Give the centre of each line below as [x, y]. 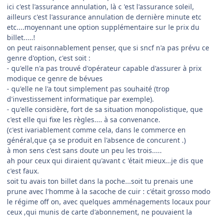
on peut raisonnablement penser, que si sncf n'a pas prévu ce [108, 48]
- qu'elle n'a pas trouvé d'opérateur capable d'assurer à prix [104, 68]
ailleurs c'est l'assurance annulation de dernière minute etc [104, 17]
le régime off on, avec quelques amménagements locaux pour [109, 202]
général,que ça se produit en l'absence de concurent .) [96, 140]
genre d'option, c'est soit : [49, 58]
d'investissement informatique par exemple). [80, 99]
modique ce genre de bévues [55, 79]
